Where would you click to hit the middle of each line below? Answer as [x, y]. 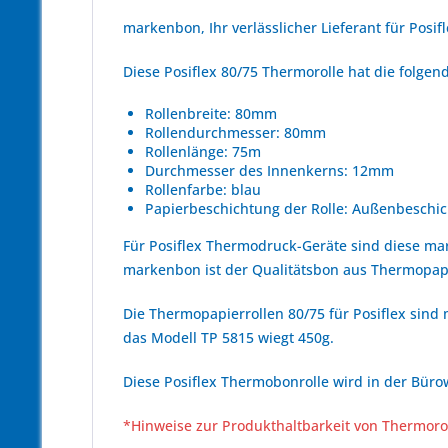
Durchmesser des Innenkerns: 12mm [269, 170]
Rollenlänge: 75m [203, 151]
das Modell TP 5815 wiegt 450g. [228, 337]
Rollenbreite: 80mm [211, 113]
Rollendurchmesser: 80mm [235, 132]
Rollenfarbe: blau [203, 189]
